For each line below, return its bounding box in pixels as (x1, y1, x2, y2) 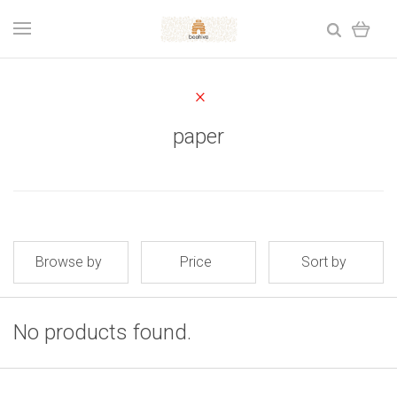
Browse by (35, 253, 102, 270)
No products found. (13, 320, 191, 345)
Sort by (300, 253, 346, 270)
